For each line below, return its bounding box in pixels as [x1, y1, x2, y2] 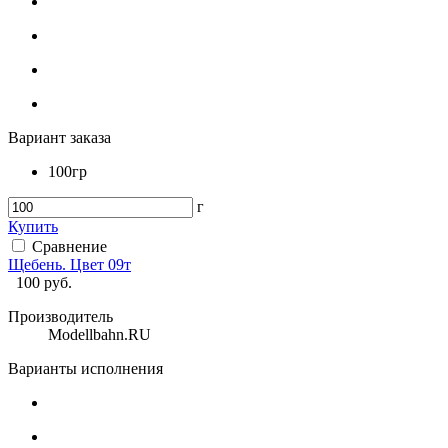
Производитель [8, 307, 113, 325]
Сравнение [32, 237, 107, 255]
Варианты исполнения [8, 359, 163, 377]
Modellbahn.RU [48, 325, 151, 343]
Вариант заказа [8, 128, 111, 146]
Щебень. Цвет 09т [8, 255, 131, 273]
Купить [8, 217, 58, 235]
